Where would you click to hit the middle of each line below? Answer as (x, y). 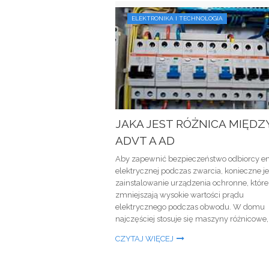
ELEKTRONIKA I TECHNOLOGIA (177, 18)
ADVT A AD (145, 141)
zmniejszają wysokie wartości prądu (180, 195)
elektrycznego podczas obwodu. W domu (190, 207)
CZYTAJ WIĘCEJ (144, 239)
